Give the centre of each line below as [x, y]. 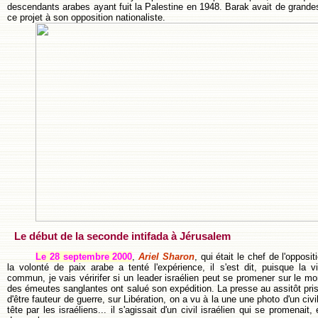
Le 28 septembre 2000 [84, 257]
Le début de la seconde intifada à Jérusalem [122, 236]
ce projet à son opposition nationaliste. [86, 17]
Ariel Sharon [166, 257]
